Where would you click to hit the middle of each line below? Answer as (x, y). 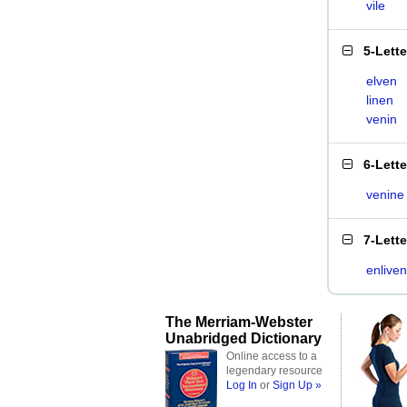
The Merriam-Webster (239, 322)
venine (385, 194)
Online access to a (272, 356)
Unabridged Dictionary (243, 338)
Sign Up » (297, 385)
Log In (242, 385)
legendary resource (274, 371)
